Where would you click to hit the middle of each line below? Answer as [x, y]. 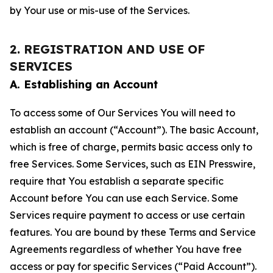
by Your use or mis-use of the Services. [100, 10]
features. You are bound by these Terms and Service [133, 232]
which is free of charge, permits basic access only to [131, 147]
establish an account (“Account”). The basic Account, [134, 130]
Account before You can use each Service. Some [124, 198]
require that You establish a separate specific [117, 181]
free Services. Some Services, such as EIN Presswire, [133, 164]
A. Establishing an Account [84, 84]
